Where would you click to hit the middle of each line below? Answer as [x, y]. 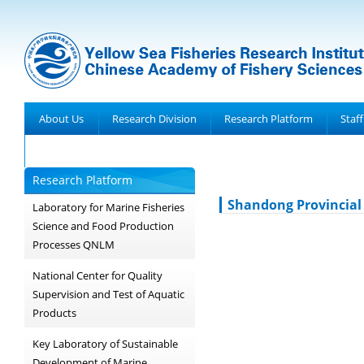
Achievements [72, 151]
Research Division [154, 119]
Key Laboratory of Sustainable [105, 344]
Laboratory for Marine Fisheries [108, 207]
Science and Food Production [103, 226]
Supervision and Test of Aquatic [108, 294]
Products [54, 313]
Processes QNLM [74, 245]
